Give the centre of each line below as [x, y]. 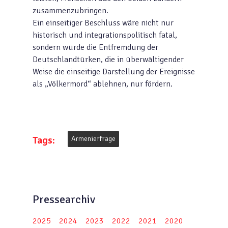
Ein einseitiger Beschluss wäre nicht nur [103, 23]
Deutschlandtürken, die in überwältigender [108, 60]
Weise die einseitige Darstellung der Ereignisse [114, 72]
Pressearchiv [64, 199]
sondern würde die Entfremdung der [95, 47]
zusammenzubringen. [70, 11]
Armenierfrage [93, 139]
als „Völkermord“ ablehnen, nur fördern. [103, 84]
